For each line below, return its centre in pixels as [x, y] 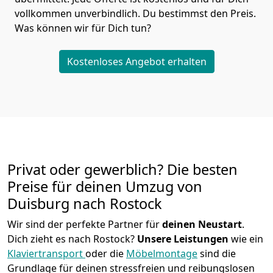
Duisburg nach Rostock [85, 204]
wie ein [246, 239]
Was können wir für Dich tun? [84, 28]
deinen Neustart [202, 225]
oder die [106, 254]
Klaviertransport [46, 254]
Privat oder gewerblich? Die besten [122, 170]
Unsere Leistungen [183, 239]
